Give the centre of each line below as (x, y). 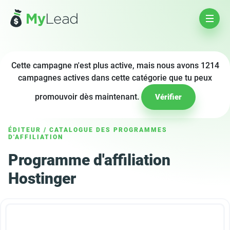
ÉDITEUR (25, 130)
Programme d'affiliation (89, 160)
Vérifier (168, 97)
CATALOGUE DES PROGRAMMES (108, 130)
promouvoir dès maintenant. (88, 97)
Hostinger (42, 178)
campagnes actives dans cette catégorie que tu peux (115, 78)
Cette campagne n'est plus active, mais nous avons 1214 (115, 65)
